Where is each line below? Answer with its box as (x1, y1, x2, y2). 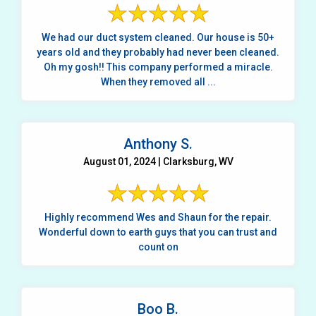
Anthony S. (123, 135, 193, 152)
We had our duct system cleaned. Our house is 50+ (42, 31, 274, 43)
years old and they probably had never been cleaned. (37, 46, 279, 58)
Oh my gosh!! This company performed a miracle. (43, 61, 273, 73)
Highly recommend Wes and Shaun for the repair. (44, 211, 272, 223)
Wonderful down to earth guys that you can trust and (39, 226, 277, 238)
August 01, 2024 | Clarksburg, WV (83, 155, 233, 167)
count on (138, 241, 178, 253)
